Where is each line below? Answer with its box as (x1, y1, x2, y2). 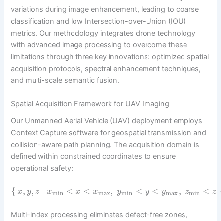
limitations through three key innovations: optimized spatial (11, 52, 209, 61)
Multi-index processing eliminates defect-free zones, (11, 210, 188, 220)
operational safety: (11, 163, 74, 173)
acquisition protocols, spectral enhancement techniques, (11, 64, 201, 73)
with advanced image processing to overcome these (11, 40, 187, 49)
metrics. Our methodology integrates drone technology (11, 28, 196, 37)
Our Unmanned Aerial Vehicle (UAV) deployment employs (11, 116, 203, 125)
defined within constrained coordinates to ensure (11, 151, 176, 161)
